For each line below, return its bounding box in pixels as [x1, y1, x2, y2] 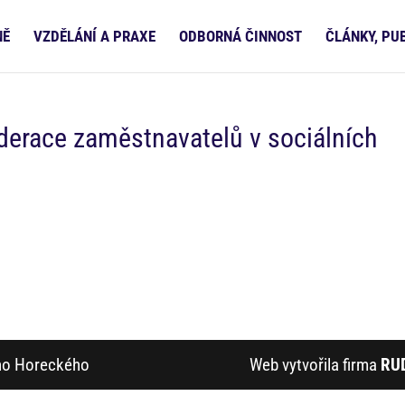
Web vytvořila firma [249, 354, 381, 375]
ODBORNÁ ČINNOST [179, 27, 302, 45]
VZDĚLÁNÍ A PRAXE [33, 27, 155, 45]
